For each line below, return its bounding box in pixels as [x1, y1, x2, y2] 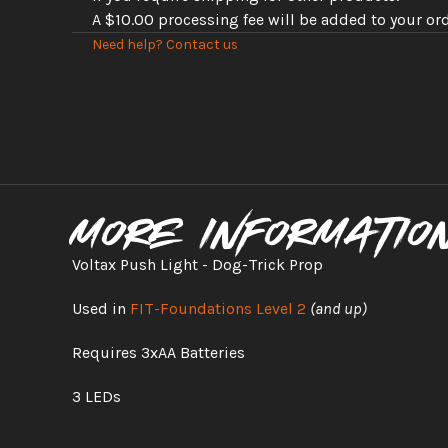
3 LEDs [72, 387, 121, 406]
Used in [72, 299, 130, 318]
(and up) [310, 299, 367, 318]
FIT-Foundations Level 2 [130, 299, 306, 318]
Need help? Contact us [92, 36, 238, 53]
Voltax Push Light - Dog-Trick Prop [72, 255, 327, 274]
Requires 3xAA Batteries [72, 343, 245, 362]
